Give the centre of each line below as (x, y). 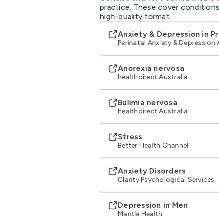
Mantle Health (140, 214)
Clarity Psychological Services (166, 179)
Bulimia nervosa (148, 102)
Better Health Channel (153, 145)
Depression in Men (153, 205)
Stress (130, 136)
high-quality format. (135, 16)
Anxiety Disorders (152, 171)
